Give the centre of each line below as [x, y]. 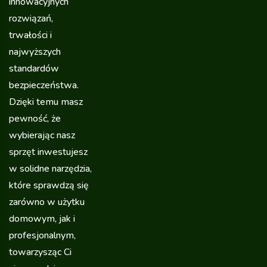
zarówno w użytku [47, 202]
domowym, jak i [42, 218]
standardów [34, 68]
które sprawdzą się [49, 185]
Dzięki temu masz [46, 102]
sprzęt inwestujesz [48, 152]
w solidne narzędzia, [50, 168]
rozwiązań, [31, 18]
